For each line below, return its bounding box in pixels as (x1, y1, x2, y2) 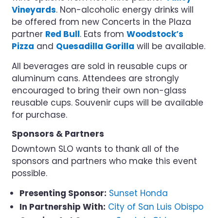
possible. (12, 167, 47, 179)
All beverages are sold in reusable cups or (12, 60, 187, 72)
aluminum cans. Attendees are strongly (12, 73, 179, 84)
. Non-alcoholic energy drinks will (56, 4, 194, 16)
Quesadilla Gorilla (56, 40, 134, 52)
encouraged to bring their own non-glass (12, 85, 186, 96)
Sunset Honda (109, 187, 168, 199)
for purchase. (12, 109, 67, 121)
